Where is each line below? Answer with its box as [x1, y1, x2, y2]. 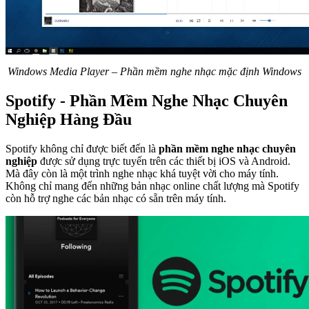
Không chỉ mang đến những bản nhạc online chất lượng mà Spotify [6, 179, 299, 192]
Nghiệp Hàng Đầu [6, 110, 132, 128]
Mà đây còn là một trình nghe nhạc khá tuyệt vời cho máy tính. [6, 167, 279, 179]
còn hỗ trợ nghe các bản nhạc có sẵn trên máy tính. [6, 192, 229, 204]
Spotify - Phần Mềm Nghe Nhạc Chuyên [6, 91, 288, 110]
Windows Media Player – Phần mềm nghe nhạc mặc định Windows [8, 65, 301, 77]
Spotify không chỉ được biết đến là [6, 142, 159, 154]
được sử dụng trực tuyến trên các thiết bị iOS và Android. [37, 154, 290, 167]
